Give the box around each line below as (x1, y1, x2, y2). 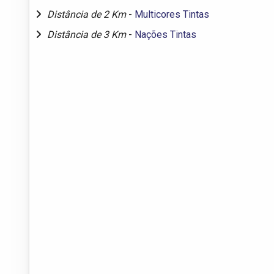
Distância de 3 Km (47, 28, 128, 40)
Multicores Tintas (135, 8, 209, 20)
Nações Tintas (135, 28, 196, 40)
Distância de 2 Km (47, 8, 128, 20)
